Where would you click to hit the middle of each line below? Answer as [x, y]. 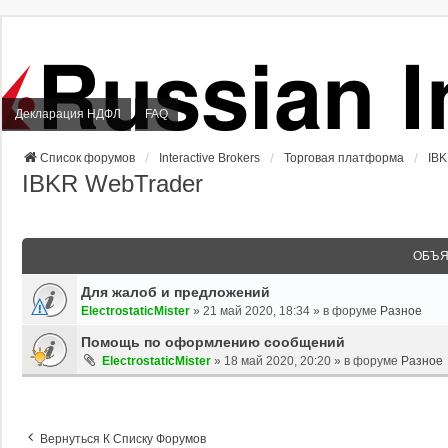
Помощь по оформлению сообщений [213, 341]
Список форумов [87, 157]
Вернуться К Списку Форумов [123, 438]
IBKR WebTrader [112, 183]
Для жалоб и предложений [175, 291]
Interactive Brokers [209, 157]
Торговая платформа [344, 157]
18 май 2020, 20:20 [277, 360]
